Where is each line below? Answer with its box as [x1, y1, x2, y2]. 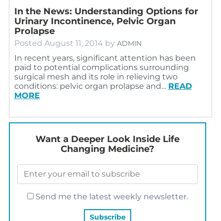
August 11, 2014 [44, 38, 103, 48]
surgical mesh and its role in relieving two [14, 72, 178, 81]
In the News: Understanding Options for [14, 5, 198, 17]
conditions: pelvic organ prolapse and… [14, 81, 168, 91]
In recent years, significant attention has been [14, 53, 196, 63]
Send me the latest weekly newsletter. [33, 191, 188, 201]
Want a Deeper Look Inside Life [35, 133, 180, 145]
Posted [14, 38, 44, 48]
